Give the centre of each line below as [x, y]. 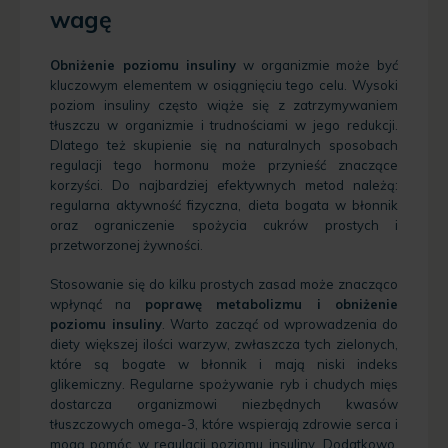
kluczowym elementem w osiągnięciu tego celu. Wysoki [224, 85]
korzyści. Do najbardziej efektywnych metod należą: [224, 185]
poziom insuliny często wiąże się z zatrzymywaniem [224, 105]
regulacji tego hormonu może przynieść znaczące [224, 165]
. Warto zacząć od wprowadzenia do [280, 323]
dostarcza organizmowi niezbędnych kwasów [224, 403]
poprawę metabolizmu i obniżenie [271, 303]
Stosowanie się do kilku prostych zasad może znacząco [224, 283]
